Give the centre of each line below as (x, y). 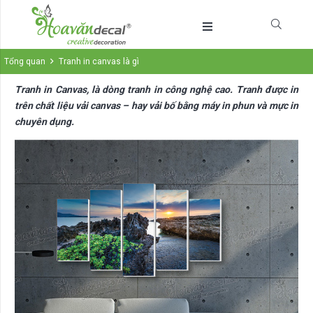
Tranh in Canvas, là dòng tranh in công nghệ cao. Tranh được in (156, 90)
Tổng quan (25, 61)
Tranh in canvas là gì (99, 61)
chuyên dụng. (44, 122)
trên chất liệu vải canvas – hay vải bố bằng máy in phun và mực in (156, 106)
